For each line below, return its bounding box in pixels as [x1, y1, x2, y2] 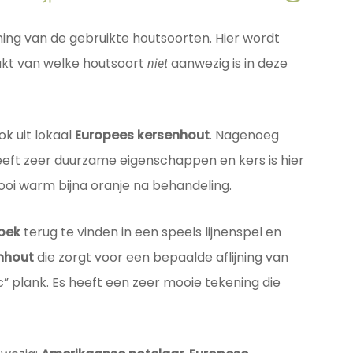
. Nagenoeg [209, 126, 279, 145]
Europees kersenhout [74, 126, 210, 145]
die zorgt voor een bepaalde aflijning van [33, 248, 288, 267]
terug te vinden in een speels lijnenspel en [20, 223, 281, 242]
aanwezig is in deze [167, 54, 288, 73]
